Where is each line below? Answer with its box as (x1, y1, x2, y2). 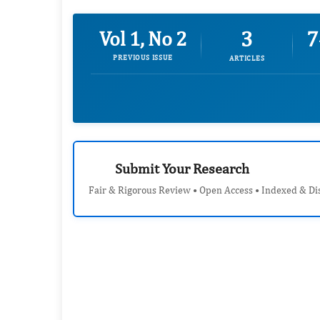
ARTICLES (229, 54, 265, 62)
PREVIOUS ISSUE (113, 53, 173, 61)
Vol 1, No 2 (99, 26, 187, 50)
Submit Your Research (112, 160, 249, 176)
